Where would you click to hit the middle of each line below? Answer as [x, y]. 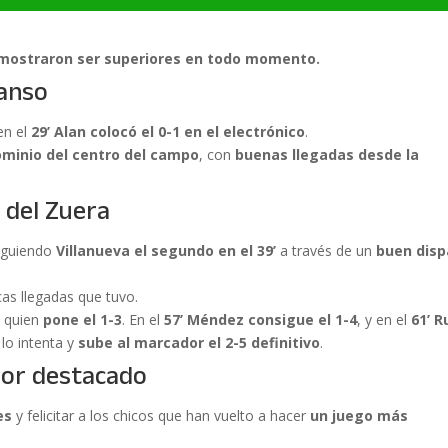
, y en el [384, 320]
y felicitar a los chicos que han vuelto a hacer [161, 416]
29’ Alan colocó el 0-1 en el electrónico [168, 132]
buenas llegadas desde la [327, 155]
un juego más [359, 416]
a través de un [326, 251]
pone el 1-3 [83, 320]
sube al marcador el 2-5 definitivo [199, 343]
